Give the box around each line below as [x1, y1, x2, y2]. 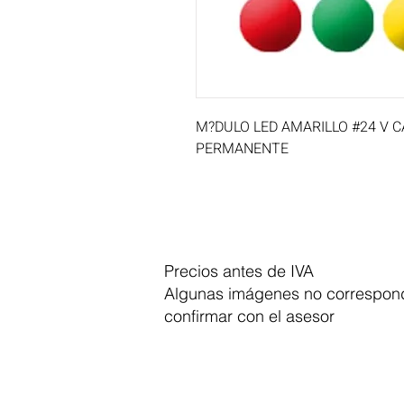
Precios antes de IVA [164, 261, 314, 281]
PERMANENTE [196, 138, 289, 160]
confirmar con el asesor [164, 306, 335, 326]
